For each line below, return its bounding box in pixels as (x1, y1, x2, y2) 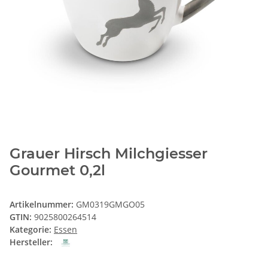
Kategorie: (10, 223, 54, 235)
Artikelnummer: (10, 198, 76, 210)
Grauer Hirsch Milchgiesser (10, 144, 208, 162)
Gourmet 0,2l (10, 161, 105, 179)
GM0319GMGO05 (76, 198, 145, 210)
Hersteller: (10, 236, 53, 248)
